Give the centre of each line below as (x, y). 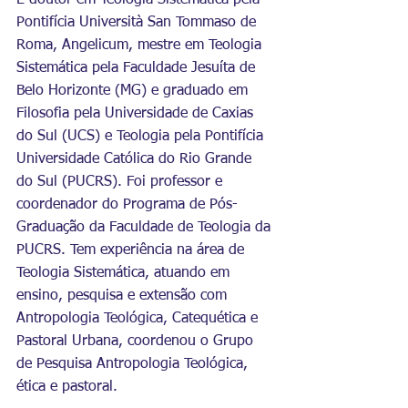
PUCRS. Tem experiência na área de (133, 250)
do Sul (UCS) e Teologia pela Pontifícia (142, 137)
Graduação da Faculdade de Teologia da (146, 228)
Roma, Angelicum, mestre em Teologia (141, 46)
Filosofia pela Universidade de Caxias (137, 114)
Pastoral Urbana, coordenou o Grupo (137, 342)
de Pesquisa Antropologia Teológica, (134, 364)
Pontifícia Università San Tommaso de (138, 23)
